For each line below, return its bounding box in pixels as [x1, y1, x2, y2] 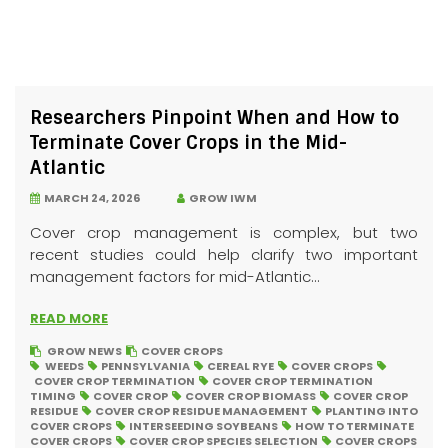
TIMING [30, 388, 76, 404]
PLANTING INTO [325, 403, 418, 419]
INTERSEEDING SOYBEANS [129, 418, 278, 434]
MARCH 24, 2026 [40, 190, 140, 206]
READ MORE [30, 309, 108, 328]
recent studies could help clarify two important [30, 244, 418, 265]
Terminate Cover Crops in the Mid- [30, 131, 347, 155]
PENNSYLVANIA [101, 358, 190, 374]
